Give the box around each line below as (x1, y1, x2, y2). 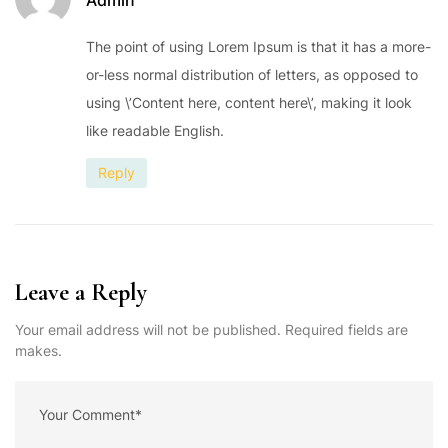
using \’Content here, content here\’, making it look (86, 93, 412, 111)
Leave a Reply (15, 277, 147, 307)
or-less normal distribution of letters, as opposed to (86, 65, 418, 83)
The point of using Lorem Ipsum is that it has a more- (86, 37, 431, 55)
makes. (15, 341, 62, 359)
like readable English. (86, 121, 224, 139)
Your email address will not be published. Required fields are (15, 320, 408, 338)
